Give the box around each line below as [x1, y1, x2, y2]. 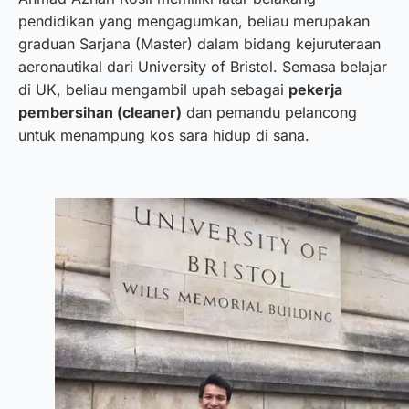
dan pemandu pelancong [182, 103, 357, 122]
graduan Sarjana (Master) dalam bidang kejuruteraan [18, 35, 381, 54]
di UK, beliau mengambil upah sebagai [18, 80, 288, 100]
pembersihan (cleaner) [18, 103, 182, 122]
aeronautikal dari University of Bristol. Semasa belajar [18, 58, 387, 77]
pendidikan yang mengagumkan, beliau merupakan [18, 12, 370, 31]
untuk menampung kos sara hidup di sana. [18, 126, 309, 145]
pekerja [288, 80, 342, 100]
